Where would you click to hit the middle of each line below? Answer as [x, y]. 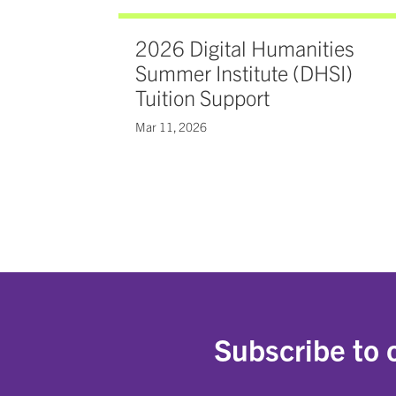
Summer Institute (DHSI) [244, 73]
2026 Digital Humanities [245, 48]
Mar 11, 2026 [171, 127]
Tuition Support [203, 98]
